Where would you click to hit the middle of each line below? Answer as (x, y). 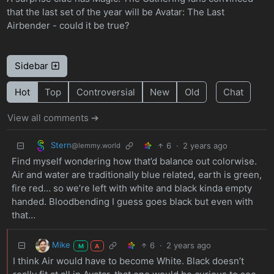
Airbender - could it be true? (68, 25)
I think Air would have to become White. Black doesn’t (128, 261)
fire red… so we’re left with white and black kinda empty (131, 188)
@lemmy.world (96, 146)
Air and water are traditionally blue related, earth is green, (136, 174)
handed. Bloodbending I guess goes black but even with (132, 201)
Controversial (106, 92)
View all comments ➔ (54, 118)
